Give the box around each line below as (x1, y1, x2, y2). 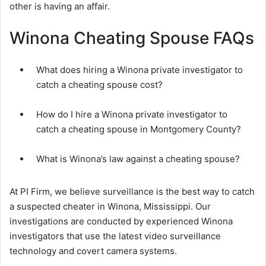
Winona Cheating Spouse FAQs (9, 28, 254, 49)
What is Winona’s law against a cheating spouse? (36, 153, 240, 165)
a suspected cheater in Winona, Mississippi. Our (9, 201, 211, 213)
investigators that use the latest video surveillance (9, 230, 221, 242)
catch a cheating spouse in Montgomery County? (36, 123, 241, 135)
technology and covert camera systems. (9, 245, 177, 257)
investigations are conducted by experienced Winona (9, 216, 233, 227)
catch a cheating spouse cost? (36, 79, 163, 91)
